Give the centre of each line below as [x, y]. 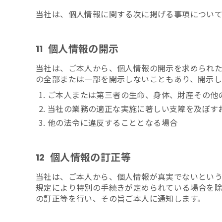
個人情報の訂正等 [90, 157]
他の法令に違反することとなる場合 [113, 122]
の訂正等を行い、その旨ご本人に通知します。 [121, 198]
